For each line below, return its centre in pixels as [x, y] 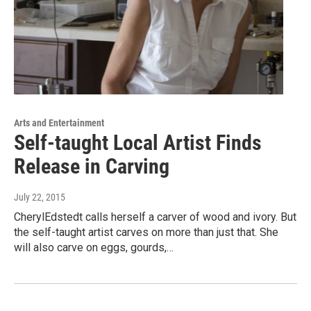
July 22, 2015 [40, 197]
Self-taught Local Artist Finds [138, 143]
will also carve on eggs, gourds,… [94, 248]
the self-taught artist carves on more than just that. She [146, 233]
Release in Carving [92, 167]
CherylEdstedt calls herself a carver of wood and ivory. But [155, 217]
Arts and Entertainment [59, 123]
